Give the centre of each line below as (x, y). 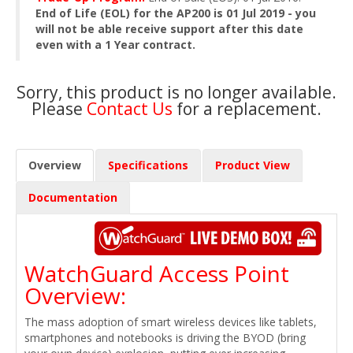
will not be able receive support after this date (169, 29)
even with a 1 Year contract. (115, 45)
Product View (253, 165)
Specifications (148, 165)
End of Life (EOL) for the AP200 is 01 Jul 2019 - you (176, 13)
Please (59, 109)
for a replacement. (249, 109)
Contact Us (132, 109)
